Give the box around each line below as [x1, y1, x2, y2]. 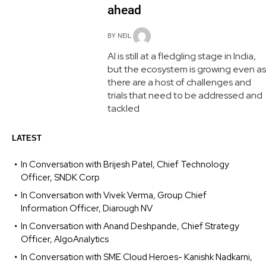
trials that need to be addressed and [107, 88, 262, 102]
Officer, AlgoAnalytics [21, 233, 109, 245]
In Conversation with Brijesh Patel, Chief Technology [21, 158, 229, 170]
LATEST [12, 133, 42, 142]
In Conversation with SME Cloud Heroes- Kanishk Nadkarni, [21, 251, 252, 263]
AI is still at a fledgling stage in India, [107, 49, 256, 62]
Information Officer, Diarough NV [21, 202, 153, 214]
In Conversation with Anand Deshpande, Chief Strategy [21, 220, 239, 232]
